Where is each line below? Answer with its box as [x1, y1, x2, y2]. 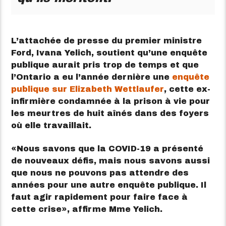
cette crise [11, 205, 62, 214]
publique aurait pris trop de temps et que [11, 60, 199, 69]
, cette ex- [164, 84, 211, 93]
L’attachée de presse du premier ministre [11, 36, 202, 45]
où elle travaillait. [11, 121, 92, 130]
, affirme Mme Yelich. [67, 205, 163, 214]
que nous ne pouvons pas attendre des [11, 168, 189, 178]
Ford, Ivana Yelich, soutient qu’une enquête [11, 48, 208, 57]
